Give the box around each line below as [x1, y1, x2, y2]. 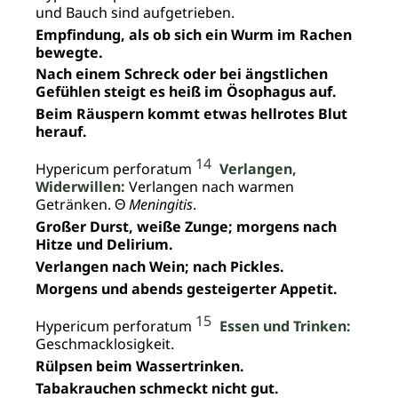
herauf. [36, 122, 87, 142]
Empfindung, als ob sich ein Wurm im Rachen [36, 24, 352, 44]
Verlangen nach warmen [125, 177, 294, 197]
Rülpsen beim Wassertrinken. [36, 355, 244, 376]
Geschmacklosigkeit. [36, 334, 174, 354]
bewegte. [36, 42, 103, 62]
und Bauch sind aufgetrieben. [36, 2, 235, 22]
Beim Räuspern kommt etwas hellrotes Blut [36, 104, 347, 124]
